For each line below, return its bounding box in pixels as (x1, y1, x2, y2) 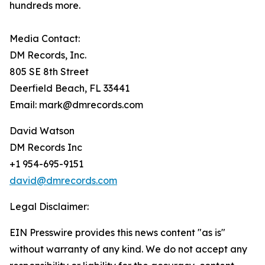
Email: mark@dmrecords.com (9, 99, 143, 111)
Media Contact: (9, 33, 80, 45)
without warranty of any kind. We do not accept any (9, 243, 247, 256)
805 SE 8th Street (9, 66, 89, 78)
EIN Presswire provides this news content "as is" (9, 227, 225, 239)
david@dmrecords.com (9, 174, 117, 187)
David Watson (9, 125, 75, 137)
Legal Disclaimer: (9, 201, 89, 213)
